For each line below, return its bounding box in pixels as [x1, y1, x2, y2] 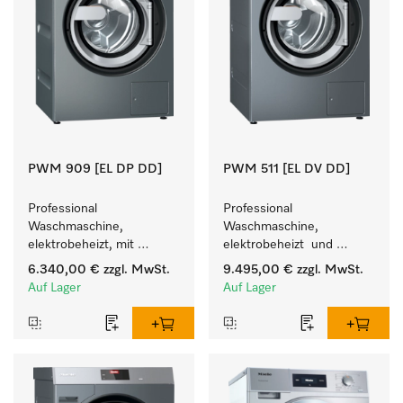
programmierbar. [28, 310, 121, 323]
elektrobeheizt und [223, 238, 333, 251]
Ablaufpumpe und [28, 256, 131, 269]
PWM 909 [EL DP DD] [28, 163, 162, 175]
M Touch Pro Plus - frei [28, 292, 158, 305]
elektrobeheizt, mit [28, 238, 134, 251]
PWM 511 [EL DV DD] [223, 163, 350, 175]
